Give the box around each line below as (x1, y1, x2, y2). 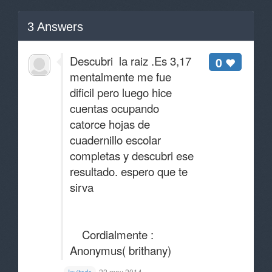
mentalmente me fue (70, 69, 171, 84)
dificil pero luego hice (70, 84, 172, 100)
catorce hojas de (70, 116, 150, 132)
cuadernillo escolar (70, 132, 161, 148)
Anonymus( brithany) (70, 242, 171, 258)
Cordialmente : (70, 226, 154, 242)
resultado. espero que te (70, 163, 188, 179)
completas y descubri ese (70, 148, 194, 163)
